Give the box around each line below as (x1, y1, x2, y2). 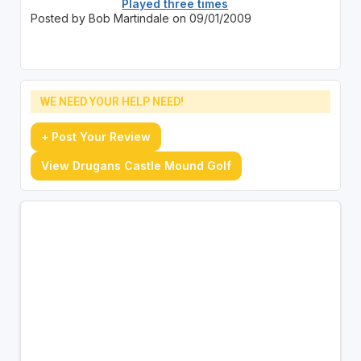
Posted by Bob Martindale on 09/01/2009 (30, 10, 251, 25)
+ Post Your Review (40, 129, 151, 143)
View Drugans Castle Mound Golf (40, 158, 231, 172)
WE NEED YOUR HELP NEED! (39, 94, 184, 108)
